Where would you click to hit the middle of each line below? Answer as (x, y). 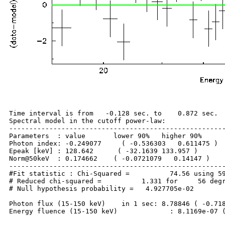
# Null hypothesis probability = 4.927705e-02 (101, 188)
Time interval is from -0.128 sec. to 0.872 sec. (114, 113)
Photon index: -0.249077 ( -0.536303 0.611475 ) (114, 143)
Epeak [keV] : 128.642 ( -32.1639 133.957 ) (103, 151)
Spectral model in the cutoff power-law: (87, 121)
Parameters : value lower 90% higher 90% (105, 136)
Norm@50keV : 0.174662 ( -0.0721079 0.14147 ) (109, 158)
